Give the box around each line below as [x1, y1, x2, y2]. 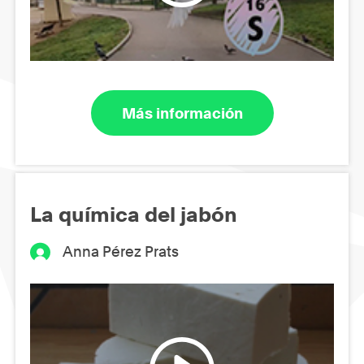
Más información [121, 104, 243, 122]
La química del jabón [30, 202, 237, 227]
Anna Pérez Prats [63, 243, 180, 261]
